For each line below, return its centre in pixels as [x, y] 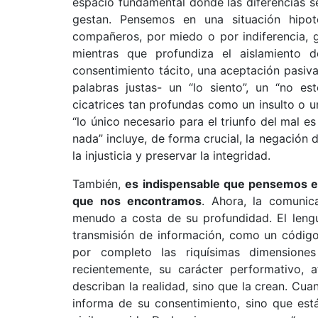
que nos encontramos [137, 201]
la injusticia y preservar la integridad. [171, 155]
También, [99, 184]
